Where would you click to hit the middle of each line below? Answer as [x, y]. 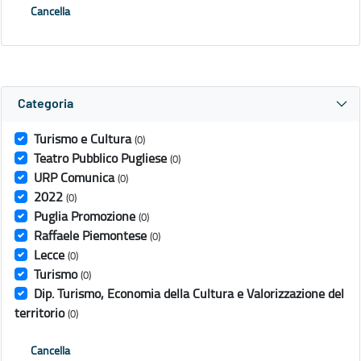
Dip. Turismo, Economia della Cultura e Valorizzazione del [189, 294]
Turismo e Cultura [83, 139]
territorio [39, 313]
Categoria [46, 104]
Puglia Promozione [85, 216]
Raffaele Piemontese [90, 236]
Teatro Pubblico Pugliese [100, 158]
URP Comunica [74, 178]
